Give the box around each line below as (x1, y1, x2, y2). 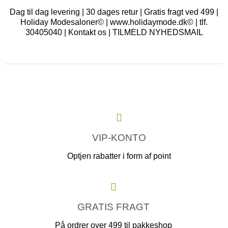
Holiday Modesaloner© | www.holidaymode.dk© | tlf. (20, 18, 208, 27)
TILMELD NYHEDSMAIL (112, 28, 203, 37)
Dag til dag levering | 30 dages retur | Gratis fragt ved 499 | (10, 8, 218, 17)
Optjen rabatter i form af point (67, 152, 171, 161)
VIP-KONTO (92, 132, 146, 144)
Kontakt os (68, 28, 106, 37)
